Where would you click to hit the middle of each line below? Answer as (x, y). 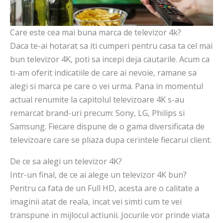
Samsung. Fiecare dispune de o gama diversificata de (107, 127)
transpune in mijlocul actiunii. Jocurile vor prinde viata (110, 215)
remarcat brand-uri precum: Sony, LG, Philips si (97, 113)
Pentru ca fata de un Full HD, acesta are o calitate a (105, 188)
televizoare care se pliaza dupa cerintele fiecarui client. (111, 140)
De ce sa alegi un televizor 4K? (66, 162)
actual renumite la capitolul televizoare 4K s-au (97, 100)
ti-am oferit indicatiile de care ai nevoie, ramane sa (103, 73)
